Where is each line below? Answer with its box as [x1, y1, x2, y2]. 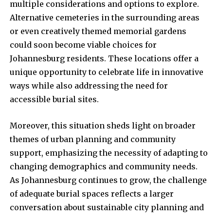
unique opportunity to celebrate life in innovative [10, 67, 203, 77]
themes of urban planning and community [10, 134, 176, 144]
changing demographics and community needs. [10, 161, 198, 171]
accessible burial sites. [10, 94, 99, 104]
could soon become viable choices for [10, 39, 157, 50]
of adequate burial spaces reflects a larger [10, 188, 174, 199]
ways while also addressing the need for [10, 80, 168, 91]
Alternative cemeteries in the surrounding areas [10, 12, 200, 22]
